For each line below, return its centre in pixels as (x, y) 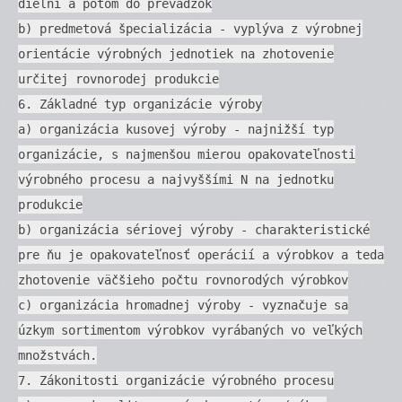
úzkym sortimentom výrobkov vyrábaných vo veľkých (190, 330)
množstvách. (57, 355)
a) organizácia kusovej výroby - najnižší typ (176, 129)
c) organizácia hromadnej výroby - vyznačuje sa (183, 305)
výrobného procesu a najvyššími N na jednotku (176, 179)
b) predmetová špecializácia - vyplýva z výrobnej (190, 28)
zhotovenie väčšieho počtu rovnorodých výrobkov (183, 280)
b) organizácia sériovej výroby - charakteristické (194, 229)
